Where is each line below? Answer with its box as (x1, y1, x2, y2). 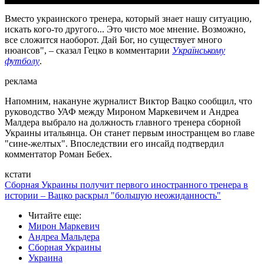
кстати (5, 169, 31, 180)
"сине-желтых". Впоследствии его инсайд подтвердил (5, 138, 224, 149)
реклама (5, 76, 37, 87)
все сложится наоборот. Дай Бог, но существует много (5, 35, 222, 45)
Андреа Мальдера (28, 232, 100, 242)
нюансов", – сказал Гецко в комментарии (5, 45, 172, 56)
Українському (172, 45, 225, 56)
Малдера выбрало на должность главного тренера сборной (5, 117, 241, 128)
